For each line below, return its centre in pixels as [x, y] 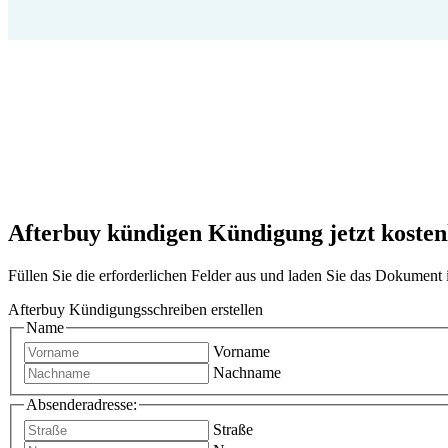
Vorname [241, 352]
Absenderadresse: [81, 405]
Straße [233, 429]
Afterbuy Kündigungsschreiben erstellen [135, 309]
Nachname [247, 373]
